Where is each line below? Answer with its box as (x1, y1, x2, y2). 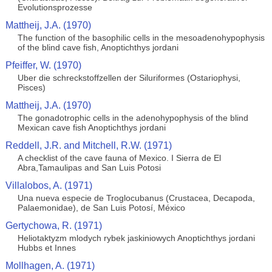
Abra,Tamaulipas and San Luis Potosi (17, 163, 161, 172)
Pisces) (17, 83, 46, 92)
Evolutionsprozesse (17, 2, 92, 12)
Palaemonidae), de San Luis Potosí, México (17, 203, 185, 212)
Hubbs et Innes (17, 243, 76, 253)
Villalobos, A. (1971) (5, 180, 92, 191)
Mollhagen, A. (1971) (5, 260, 95, 271)
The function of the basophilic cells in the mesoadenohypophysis (17, 33, 265, 42)
